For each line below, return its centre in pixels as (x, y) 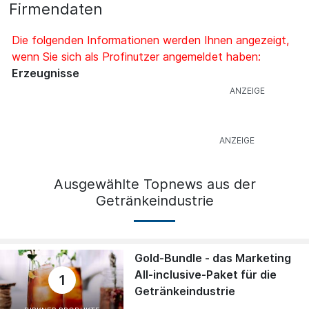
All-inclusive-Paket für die (206, 275)
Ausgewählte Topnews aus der (154, 185)
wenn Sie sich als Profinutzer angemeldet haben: (136, 57)
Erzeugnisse (46, 73)
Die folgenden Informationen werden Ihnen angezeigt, (150, 40)
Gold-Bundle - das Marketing (213, 258)
